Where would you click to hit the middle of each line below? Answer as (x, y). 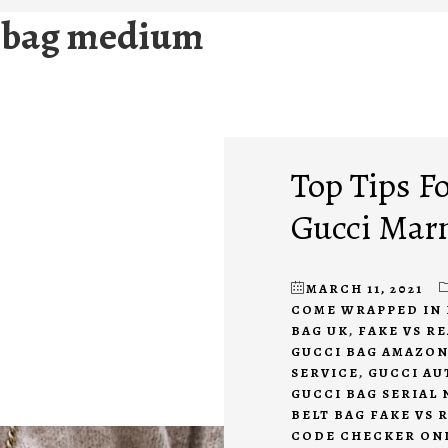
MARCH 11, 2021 (364, 289)
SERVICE (324, 373)
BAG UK (319, 331)
